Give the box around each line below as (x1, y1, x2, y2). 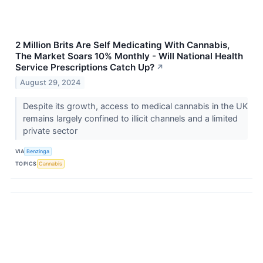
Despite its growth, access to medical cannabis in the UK (22, 100, 248, 111)
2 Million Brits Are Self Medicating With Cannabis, (15, 39, 230, 51)
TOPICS (15, 160, 37, 167)
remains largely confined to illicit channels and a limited (22, 113, 238, 123)
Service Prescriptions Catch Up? (15, 62, 154, 73)
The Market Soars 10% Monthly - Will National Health (15, 50, 243, 62)
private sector (22, 125, 80, 136)
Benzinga (26, 148, 50, 155)
